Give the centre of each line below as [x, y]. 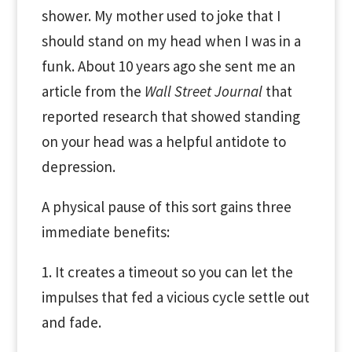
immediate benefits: [105, 232]
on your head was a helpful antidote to [163, 141]
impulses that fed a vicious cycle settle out [175, 297]
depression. [78, 167]
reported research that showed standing [170, 116]
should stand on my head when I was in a [171, 41]
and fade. [71, 322]
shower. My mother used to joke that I [161, 16]
